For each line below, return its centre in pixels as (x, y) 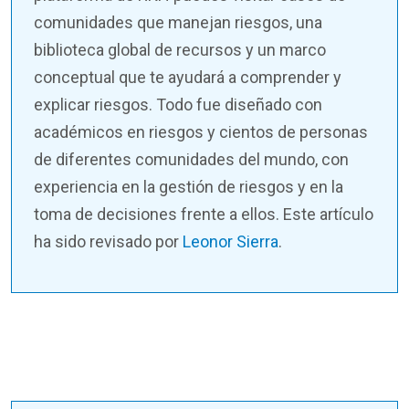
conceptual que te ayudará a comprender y (188, 78)
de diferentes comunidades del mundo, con (191, 160)
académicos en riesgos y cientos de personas (201, 132)
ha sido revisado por (108, 242)
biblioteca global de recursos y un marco (180, 50)
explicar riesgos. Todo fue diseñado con (178, 105)
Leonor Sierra (231, 242)
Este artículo (326, 215)
